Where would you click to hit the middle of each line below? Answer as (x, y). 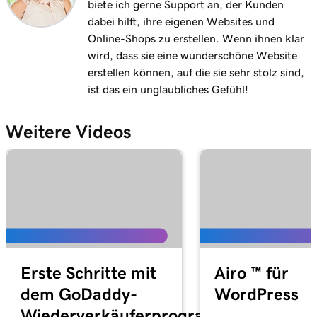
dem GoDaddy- (79, 294)
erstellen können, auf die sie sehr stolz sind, (196, 72)
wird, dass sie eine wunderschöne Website (192, 55)
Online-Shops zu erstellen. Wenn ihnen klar (196, 38)
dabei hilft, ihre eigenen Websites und (181, 21)
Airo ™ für (252, 273)
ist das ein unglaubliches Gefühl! (168, 89)
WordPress (257, 294)
